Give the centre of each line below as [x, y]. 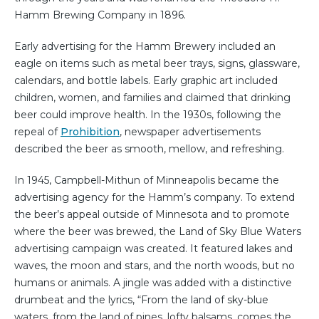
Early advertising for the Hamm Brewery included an [145, 47]
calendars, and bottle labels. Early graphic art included [146, 81]
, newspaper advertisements [190, 132]
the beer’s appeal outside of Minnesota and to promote [152, 215]
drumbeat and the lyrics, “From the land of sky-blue [141, 300]
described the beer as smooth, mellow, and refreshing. [149, 149]
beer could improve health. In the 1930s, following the [148, 115]
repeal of [37, 132]
